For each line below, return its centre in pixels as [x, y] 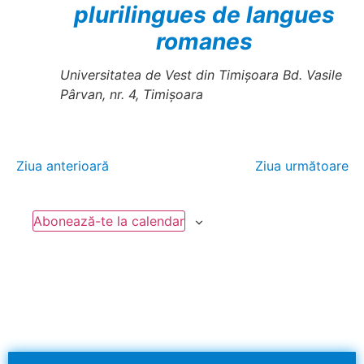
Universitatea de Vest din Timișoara [171, 74]
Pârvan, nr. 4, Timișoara [131, 94]
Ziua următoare [301, 165]
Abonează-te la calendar [108, 221]
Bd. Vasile [312, 74]
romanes [204, 41]
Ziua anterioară [62, 165]
